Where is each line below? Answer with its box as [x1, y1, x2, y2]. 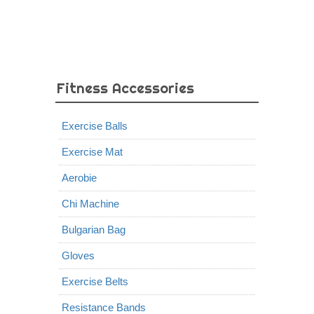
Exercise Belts [62, 275, 128, 287]
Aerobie [62, 172, 97, 184]
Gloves [62, 250, 95, 261]
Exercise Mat [62, 146, 123, 158]
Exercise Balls [62, 120, 128, 132]
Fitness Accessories [57, 79, 194, 97]
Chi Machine [62, 198, 119, 210]
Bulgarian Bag [62, 224, 125, 235]
